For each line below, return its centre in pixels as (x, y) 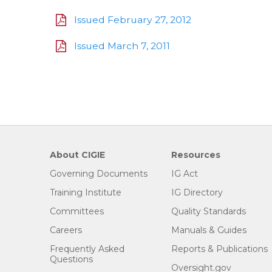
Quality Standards (209, 212)
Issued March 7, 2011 (122, 46)
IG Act (185, 174)
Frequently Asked (87, 249)
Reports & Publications (219, 249)
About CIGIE (77, 155)
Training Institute (86, 193)
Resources (196, 155)
